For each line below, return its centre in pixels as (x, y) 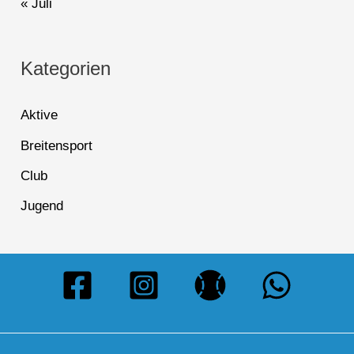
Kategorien (66, 69)
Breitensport (57, 145)
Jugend (42, 206)
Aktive (40, 115)
